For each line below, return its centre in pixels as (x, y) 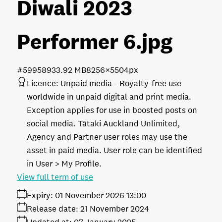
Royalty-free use (150, 83)
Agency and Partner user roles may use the (107, 137)
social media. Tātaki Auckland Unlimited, (103, 123)
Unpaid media (86, 83)
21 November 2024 (115, 209)
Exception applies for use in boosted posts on (112, 110)
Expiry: (40, 195)
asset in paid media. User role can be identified (114, 150)
